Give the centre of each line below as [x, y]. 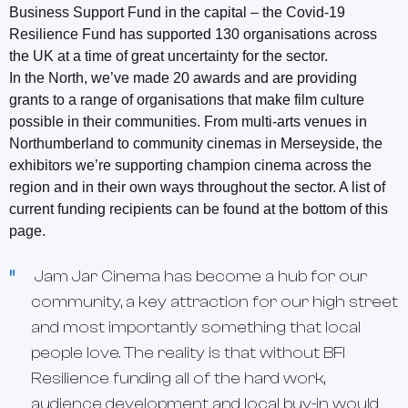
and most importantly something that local [196, 327]
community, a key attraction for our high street [214, 301]
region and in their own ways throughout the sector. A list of [197, 187]
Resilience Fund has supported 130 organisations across [193, 34]
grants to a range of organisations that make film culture [187, 99]
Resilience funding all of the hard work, [178, 378]
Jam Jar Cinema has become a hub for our [199, 276]
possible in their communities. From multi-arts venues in [188, 121]
